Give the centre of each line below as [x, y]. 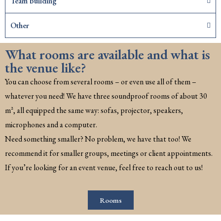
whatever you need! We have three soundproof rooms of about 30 [106, 96]
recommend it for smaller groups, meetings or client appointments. [109, 153]
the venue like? [46, 68]
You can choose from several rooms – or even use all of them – [101, 82]
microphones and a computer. [51, 125]
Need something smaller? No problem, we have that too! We [98, 139]
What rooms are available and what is [108, 55]
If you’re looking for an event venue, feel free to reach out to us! [104, 168]
